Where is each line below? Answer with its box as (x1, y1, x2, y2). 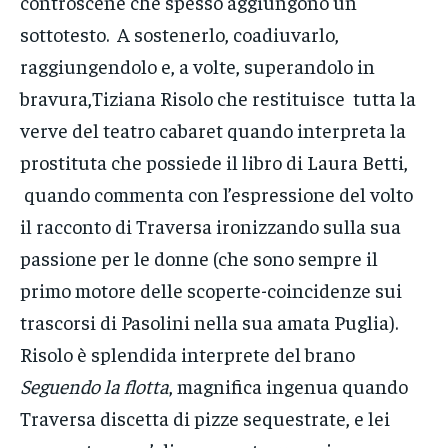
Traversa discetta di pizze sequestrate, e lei (20, 405, 390, 431)
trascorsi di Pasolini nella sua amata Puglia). (20, 309, 398, 335)
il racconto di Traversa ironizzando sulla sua (20, 213, 401, 239)
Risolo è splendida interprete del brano (20, 341, 355, 367)
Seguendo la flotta (20, 373, 169, 399)
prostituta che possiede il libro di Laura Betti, (20, 149, 416, 175)
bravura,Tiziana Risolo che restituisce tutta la (20, 85, 416, 111)
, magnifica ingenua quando (169, 373, 408, 399)
